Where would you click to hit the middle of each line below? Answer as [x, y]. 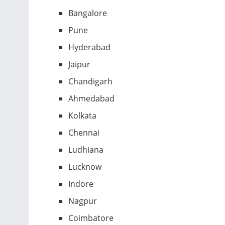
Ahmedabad [92, 98]
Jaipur [80, 64]
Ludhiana [86, 149]
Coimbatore [91, 218]
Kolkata [83, 115]
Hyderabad [90, 47]
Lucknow [85, 166]
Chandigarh [91, 81]
